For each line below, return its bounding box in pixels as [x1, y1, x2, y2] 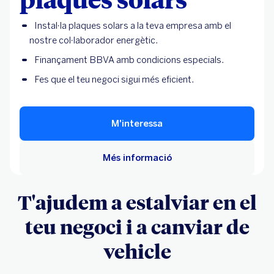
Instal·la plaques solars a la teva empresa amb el [34, 20, 231, 31]
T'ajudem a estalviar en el [17, 188, 257, 215]
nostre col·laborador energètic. [29, 34, 158, 46]
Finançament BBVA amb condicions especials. [34, 54, 224, 65]
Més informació [102, 152, 172, 163]
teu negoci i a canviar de [24, 213, 250, 239]
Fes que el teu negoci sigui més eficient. [34, 73, 194, 85]
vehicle [103, 237, 171, 264]
